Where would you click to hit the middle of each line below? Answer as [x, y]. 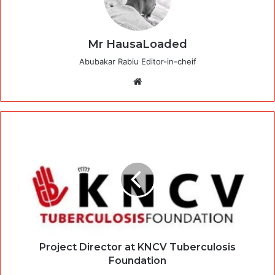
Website [162, 80]
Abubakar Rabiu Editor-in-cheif [137, 61]
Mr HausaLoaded [137, 44]
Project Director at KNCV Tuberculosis [137, 247]
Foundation [137, 260]
